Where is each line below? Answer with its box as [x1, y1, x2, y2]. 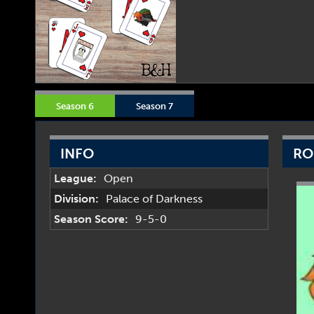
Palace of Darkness [106, 192, 203, 205]
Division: [54, 192, 99, 205]
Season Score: [54, 212, 128, 226]
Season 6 [56, 100, 94, 111]
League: [54, 172, 97, 185]
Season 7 [136, 100, 173, 111]
